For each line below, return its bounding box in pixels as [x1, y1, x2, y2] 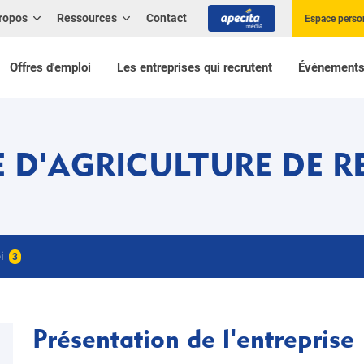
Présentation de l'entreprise [32, 323, 354, 354]
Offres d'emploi [9, 59, 91, 75]
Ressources [56, 11, 117, 24]
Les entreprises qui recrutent [116, 59, 272, 75]
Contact [146, 11, 187, 24]
